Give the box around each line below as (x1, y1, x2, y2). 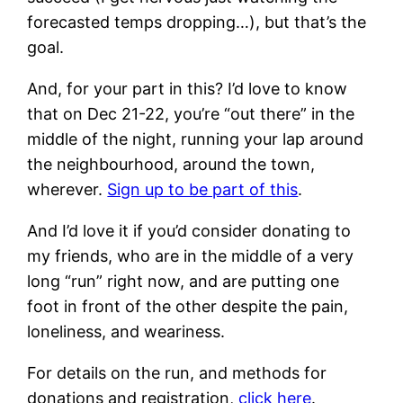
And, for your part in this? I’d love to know (27, 78, 348, 98)
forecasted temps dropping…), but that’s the (27, 12, 367, 31)
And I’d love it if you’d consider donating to (27, 220, 352, 240)
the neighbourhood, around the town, (27, 154, 316, 174)
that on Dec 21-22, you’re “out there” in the (27, 103, 355, 123)
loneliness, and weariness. (27, 321, 226, 341)
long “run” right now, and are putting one (27, 271, 340, 291)
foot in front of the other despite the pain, (27, 296, 349, 316)
